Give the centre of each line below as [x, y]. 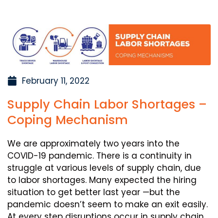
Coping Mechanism [68, 120]
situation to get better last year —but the [94, 192]
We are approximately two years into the [93, 143]
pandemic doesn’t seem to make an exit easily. [108, 204]
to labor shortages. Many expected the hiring [102, 180]
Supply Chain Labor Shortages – [107, 104]
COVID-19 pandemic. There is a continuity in [100, 155]
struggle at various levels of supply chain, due [104, 168]
